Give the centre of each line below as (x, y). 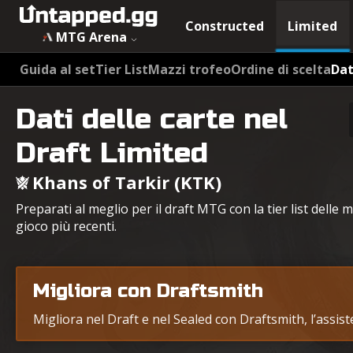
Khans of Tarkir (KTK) (127, 182)
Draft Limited (112, 153)
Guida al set (58, 69)
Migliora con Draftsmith (148, 291)
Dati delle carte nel (152, 119)
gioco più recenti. (66, 226)
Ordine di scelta (281, 69)
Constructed (225, 26)
